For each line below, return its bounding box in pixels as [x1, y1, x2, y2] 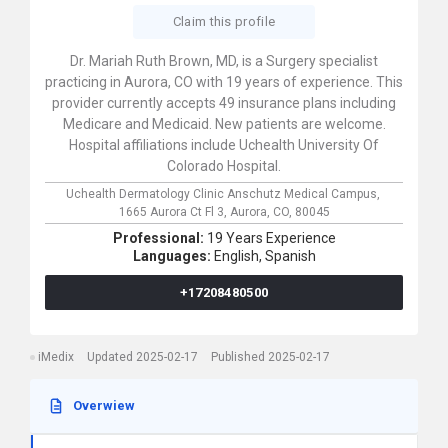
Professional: [112, 230, 207, 246]
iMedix [38, 350, 74, 364]
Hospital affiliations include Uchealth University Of [69, 137, 379, 153]
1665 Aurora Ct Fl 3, [118, 205, 230, 219]
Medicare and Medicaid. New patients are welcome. [62, 116, 386, 132]
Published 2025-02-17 [211, 350, 330, 364]
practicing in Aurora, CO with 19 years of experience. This [45, 74, 403, 90]
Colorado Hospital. [167, 158, 281, 174]
